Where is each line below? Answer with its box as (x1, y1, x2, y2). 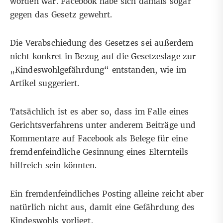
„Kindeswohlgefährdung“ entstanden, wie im (10, 65, 186, 75)
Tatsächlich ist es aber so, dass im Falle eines (10, 107, 189, 117)
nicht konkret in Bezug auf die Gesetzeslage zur (10, 52, 196, 62)
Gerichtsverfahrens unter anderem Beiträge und (10, 120, 196, 130)
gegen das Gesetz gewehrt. (10, 10, 112, 20)
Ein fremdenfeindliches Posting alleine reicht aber (10, 189, 204, 199)
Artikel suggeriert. (10, 79, 80, 89)
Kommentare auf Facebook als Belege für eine (10, 134, 188, 144)
